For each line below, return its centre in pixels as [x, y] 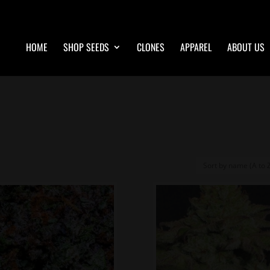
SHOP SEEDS [86, 47]
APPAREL [196, 47]
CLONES [150, 47]
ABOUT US [246, 47]
